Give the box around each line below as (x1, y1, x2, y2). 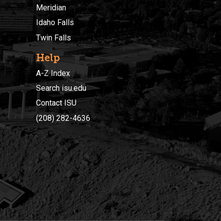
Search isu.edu (36, 83, 86, 93)
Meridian (36, 2, 66, 12)
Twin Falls (36, 33, 71, 42)
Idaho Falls (36, 18, 74, 28)
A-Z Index (36, 68, 70, 78)
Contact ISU (36, 98, 76, 108)
